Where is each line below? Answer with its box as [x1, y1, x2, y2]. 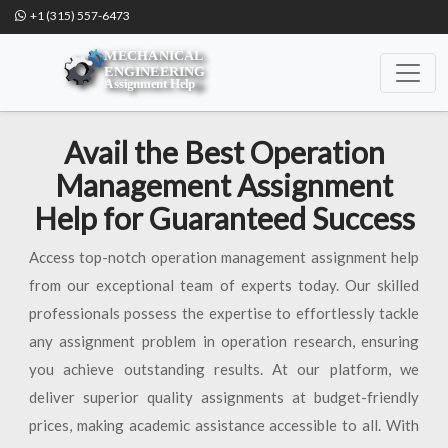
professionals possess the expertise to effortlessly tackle [28, 304, 420, 322]
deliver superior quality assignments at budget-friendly [28, 388, 420, 406]
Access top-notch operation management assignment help [28, 248, 420, 266]
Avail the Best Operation [63, 134, 385, 170]
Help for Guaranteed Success [33, 200, 415, 236]
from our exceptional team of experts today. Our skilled [28, 276, 420, 294]
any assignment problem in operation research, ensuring [28, 332, 420, 350]
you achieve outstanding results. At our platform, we [28, 360, 420, 378]
